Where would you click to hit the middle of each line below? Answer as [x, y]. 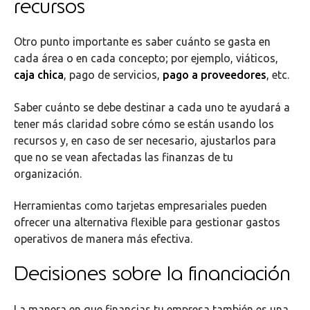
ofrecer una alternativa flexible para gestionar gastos [147, 222]
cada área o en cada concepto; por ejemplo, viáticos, [146, 58]
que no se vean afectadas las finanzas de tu [124, 157]
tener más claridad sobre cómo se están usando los [144, 124]
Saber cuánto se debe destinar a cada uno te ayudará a [152, 107]
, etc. [278, 75]
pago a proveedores [215, 75]
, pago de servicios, [113, 75]
